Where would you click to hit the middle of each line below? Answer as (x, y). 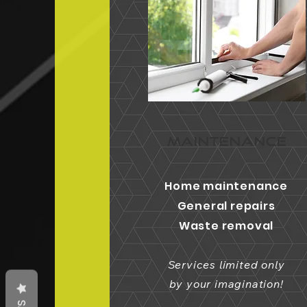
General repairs (226, 206)
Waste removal (226, 226)
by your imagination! (226, 284)
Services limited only (226, 265)
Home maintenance (226, 186)
